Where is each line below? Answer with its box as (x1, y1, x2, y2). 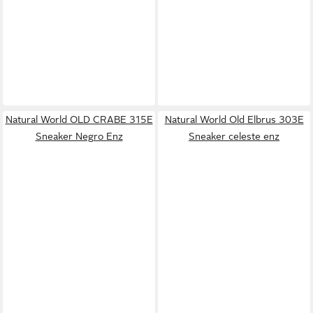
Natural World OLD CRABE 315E (5, 114, 153, 125)
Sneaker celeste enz (189, 131, 279, 142)
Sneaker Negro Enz (35, 131, 123, 142)
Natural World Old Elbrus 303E (164, 114, 304, 125)
